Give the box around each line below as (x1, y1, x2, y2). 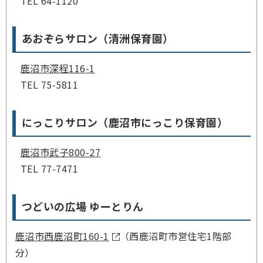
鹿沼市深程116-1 (20, 60, 95, 75)
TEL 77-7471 (15, 161, 79, 176)
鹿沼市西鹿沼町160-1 (15, 228, 109, 243)
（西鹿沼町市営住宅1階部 (119, 228, 232, 243)
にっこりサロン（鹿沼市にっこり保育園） (22, 114, 228, 130)
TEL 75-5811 (15, 77, 79, 92)
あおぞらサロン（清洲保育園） (22, 30, 174, 46)
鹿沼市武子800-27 (20, 144, 101, 159)
